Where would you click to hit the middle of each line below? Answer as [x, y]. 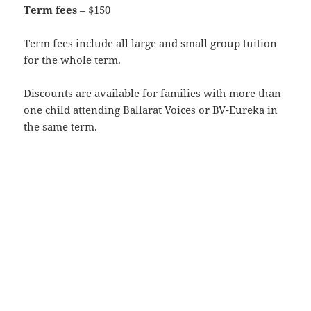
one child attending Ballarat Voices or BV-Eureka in [151, 110]
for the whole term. [73, 60]
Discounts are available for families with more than [153, 93]
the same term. [61, 127]
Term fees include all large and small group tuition [151, 43]
